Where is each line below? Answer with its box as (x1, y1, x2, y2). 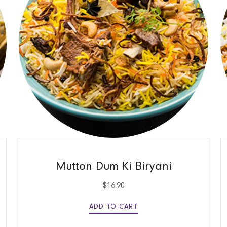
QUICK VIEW (95, 145, 132, 153)
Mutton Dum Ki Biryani (55, 159, 172, 173)
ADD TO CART (89, 203, 138, 211)
